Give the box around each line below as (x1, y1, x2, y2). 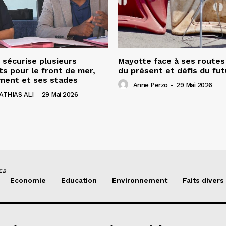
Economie (10, 176, 46, 184)
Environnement (112, 176, 167, 184)
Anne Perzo (133, 81, 168, 89)
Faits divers (183, 176, 224, 184)
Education (61, 176, 97, 184)
